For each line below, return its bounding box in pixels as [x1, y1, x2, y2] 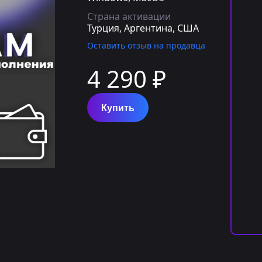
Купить [101, 101, 135, 115]
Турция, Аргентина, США [87, 22, 199, 35]
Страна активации [87, 10, 171, 23]
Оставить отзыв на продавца [87, 40, 205, 51]
